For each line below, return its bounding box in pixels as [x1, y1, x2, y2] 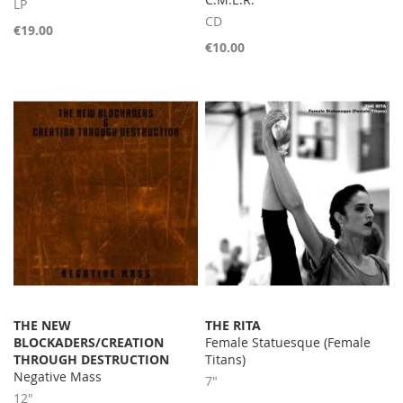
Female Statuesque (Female [205, 334, 372, 352]
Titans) [205, 351, 246, 369]
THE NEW [13, 317, 71, 335]
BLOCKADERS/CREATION [13, 334, 164, 352]
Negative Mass [13, 368, 102, 386]
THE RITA [205, 317, 262, 335]
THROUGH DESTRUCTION [13, 351, 169, 369]
